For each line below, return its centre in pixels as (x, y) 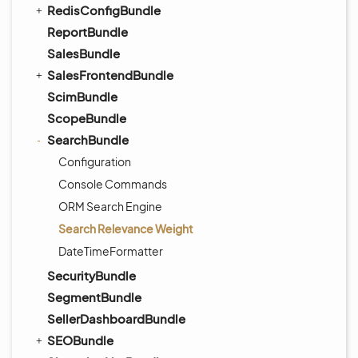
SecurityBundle (91, 275)
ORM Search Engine (110, 206)
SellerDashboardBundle (116, 318)
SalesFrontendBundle (110, 75)
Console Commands (113, 184)
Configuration (95, 161)
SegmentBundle (94, 297)
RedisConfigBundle (104, 10)
